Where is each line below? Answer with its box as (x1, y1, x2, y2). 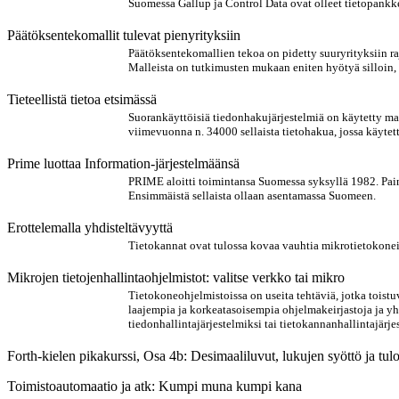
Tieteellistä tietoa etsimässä (7, 92, 157, 107)
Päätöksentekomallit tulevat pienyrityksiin (7, 28, 240, 43)
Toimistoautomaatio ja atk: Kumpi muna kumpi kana (7, 379, 302, 394)
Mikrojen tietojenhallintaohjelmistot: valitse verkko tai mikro (7, 270, 345, 285)
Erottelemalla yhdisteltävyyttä (7, 220, 173, 235)
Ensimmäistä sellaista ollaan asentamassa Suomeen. (128, 189, 376, 202)
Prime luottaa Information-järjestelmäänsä (7, 156, 240, 171)
